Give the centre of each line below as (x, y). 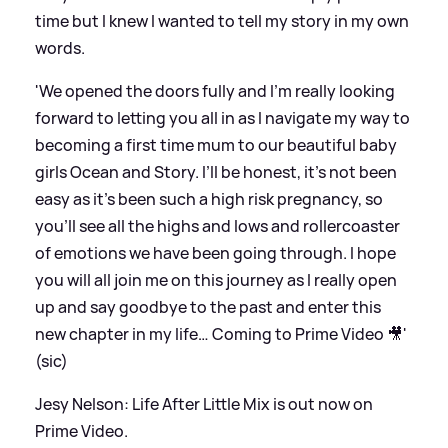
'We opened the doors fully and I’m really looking (215, 90)
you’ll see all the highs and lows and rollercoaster (217, 225)
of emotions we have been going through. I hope (215, 252)
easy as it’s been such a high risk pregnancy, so (209, 198)
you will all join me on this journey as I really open (216, 279)
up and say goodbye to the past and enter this (208, 306)
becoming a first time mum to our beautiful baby (216, 144)
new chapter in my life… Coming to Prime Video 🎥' (221, 333)
